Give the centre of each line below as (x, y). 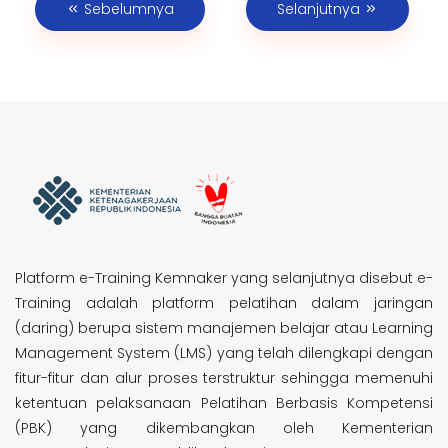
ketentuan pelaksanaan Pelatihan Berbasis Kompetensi (224, 403)
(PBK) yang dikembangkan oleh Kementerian (224, 428)
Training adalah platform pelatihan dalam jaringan (224, 303)
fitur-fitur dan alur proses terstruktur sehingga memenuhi (224, 378)
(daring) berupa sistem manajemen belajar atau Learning (224, 328)
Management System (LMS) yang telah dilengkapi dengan (224, 353)
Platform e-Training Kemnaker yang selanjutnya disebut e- (224, 278)
